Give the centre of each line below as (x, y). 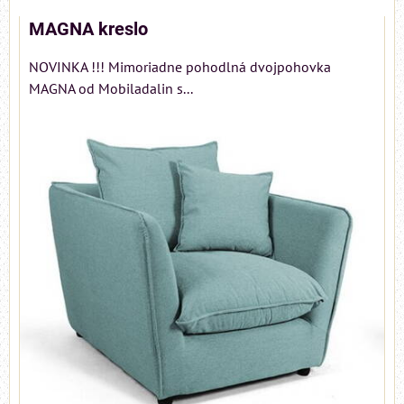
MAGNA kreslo (88, 29)
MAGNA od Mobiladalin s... (111, 88)
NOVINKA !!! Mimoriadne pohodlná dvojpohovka (180, 66)
